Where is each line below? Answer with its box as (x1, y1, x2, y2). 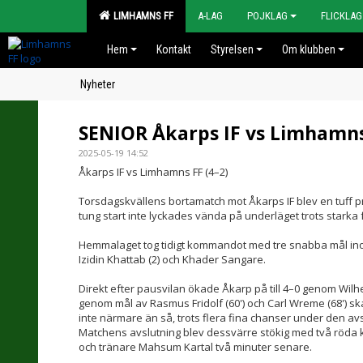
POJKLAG (247, 10, 288, 22)
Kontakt (156, 43, 191, 56)
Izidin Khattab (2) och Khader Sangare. (79, 252, 266, 267)
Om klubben (282, 43, 335, 56)
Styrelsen (211, 43, 254, 56)
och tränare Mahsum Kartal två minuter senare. (79, 340, 312, 354)
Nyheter (80, 78, 115, 91)
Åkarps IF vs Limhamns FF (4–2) (79, 164, 228, 179)
